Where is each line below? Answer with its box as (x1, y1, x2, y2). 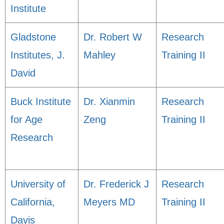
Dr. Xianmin (83, 96, 135, 107)
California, (10, 196, 55, 207)
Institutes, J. (10, 49, 65, 60)
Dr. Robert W (83, 31, 142, 42)
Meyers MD (83, 196, 135, 207)
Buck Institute (10, 96, 71, 107)
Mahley (83, 49, 115, 60)
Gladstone (10, 31, 56, 42)
